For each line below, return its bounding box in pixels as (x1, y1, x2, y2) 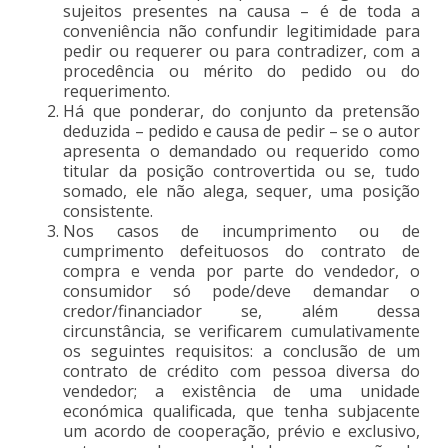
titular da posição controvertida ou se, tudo (63, 159, 420, 182)
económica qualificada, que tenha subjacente (63, 399, 420, 422)
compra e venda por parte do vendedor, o (63, 259, 420, 282)
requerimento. (63, 79, 171, 102)
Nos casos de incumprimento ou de (63, 219, 420, 242)
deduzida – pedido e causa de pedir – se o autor (63, 119, 420, 142)
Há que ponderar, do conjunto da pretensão (63, 99, 420, 122)
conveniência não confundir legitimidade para (63, 19, 420, 42)
